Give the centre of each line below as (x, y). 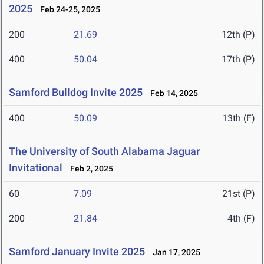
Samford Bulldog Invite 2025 (76, 93)
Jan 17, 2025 (174, 253)
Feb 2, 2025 (89, 169)
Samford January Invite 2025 (77, 252)
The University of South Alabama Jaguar (104, 151)
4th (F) (241, 219)
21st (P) (239, 194)
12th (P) (238, 35)
